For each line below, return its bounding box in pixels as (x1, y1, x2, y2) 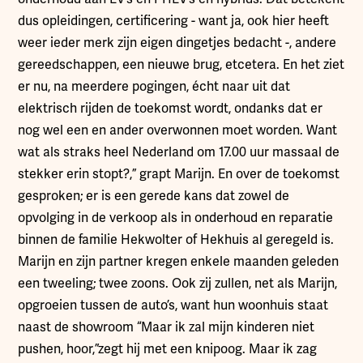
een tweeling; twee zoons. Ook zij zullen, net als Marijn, (18, 275, 338, 292)
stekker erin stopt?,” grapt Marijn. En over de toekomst (18, 165, 340, 182)
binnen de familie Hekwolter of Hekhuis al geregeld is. (18, 231, 335, 248)
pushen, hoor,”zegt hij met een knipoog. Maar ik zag (18, 340, 318, 357)
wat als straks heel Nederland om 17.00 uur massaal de (18, 143, 340, 160)
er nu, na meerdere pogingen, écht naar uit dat (18, 78, 291, 95)
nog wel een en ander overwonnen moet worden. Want (18, 122, 338, 139)
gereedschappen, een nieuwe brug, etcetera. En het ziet (18, 56, 345, 73)
